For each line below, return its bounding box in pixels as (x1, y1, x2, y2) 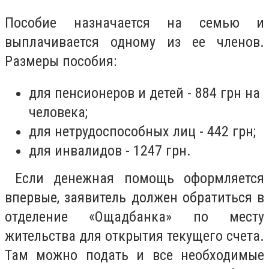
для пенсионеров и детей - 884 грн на (29, 85, 260, 102)
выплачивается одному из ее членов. (5, 33, 264, 50)
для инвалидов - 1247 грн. (29, 142, 191, 160)
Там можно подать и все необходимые (5, 247, 264, 264)
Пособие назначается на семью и (5, 14, 264, 31)
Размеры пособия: (5, 52, 116, 70)
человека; (29, 104, 88, 121)
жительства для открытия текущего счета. (5, 228, 264, 245)
